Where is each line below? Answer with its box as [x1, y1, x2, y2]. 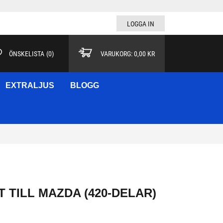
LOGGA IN [126, 20, 154, 28]
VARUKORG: [100, 49, 132, 58]
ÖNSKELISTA [8, 49, 44, 58]
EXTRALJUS [5, 81, 54, 90]
